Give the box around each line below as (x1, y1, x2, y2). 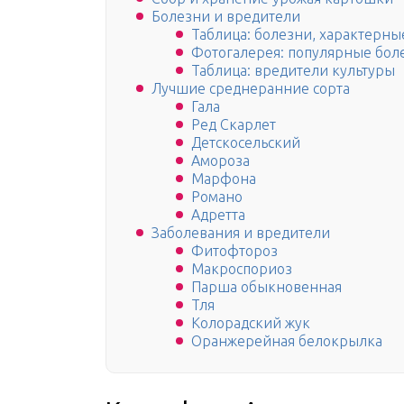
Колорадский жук (191, 315, 310, 332)
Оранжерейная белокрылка (191, 333, 382, 350)
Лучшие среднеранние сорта (151, 80, 350, 97)
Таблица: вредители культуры (191, 62, 395, 79)
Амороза (191, 152, 250, 170)
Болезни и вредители (151, 8, 300, 25)
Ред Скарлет (191, 116, 276, 133)
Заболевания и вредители (151, 225, 330, 242)
